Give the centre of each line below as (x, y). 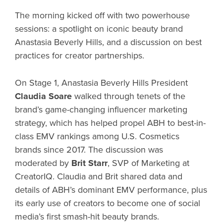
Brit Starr (89, 163)
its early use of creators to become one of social (108, 203)
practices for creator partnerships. (80, 55)
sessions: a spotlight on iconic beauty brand (99, 28)
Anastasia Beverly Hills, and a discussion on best (108, 42)
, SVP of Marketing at (148, 163)
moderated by (43, 163)
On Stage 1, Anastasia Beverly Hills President (101, 83)
